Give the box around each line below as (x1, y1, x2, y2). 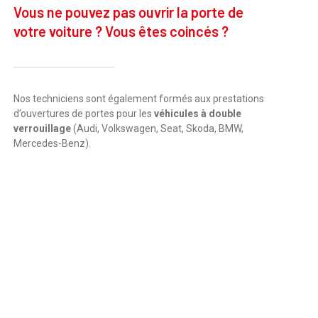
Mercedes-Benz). (13, 137, 91, 149)
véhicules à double (153, 107, 241, 119)
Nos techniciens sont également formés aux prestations (13, 92, 264, 104)
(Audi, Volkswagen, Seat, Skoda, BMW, (72, 122, 243, 134)
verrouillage (13, 122, 73, 134)
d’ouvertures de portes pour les (13, 107, 154, 119)
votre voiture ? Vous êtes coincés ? (13, 22, 229, 40)
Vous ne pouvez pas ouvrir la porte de (13, 3, 243, 21)
